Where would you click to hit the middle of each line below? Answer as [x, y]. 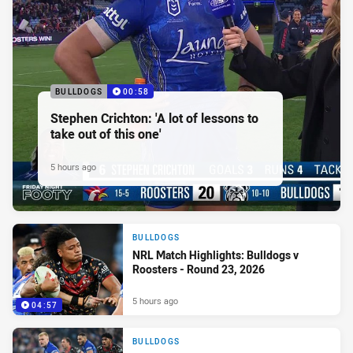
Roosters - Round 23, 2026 [199, 269]
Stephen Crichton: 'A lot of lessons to [154, 119]
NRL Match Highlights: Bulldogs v [216, 255]
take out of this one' [106, 134]
